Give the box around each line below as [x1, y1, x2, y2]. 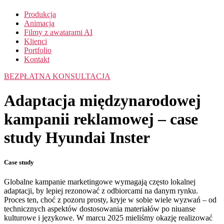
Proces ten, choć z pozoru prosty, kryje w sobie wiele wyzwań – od [4, 195, 216, 204]
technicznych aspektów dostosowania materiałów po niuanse [4, 204, 195, 213]
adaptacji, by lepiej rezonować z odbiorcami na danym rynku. [4, 186, 198, 195]
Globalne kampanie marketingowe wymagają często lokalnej [4, 177, 195, 186]
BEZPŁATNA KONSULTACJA [4, 72, 110, 80]
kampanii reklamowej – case [4, 110, 198, 128]
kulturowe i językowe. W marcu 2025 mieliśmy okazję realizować [4, 213, 212, 222]
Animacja [24, 19, 54, 27]
